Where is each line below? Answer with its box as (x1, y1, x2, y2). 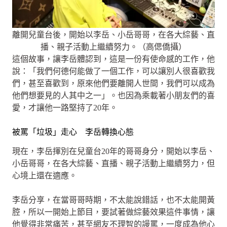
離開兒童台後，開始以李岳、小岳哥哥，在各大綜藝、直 (12, 30, 215, 39)
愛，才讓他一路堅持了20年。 (12, 103, 118, 112)
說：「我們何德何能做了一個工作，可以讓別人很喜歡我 (12, 66, 215, 75)
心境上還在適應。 (12, 171, 77, 180)
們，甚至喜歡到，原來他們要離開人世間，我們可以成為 (12, 79, 215, 88)
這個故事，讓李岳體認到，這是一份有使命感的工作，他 (12, 54, 215, 63)
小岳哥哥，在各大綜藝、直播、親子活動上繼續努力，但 (12, 159, 215, 168)
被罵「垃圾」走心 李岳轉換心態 (12, 127, 134, 136)
